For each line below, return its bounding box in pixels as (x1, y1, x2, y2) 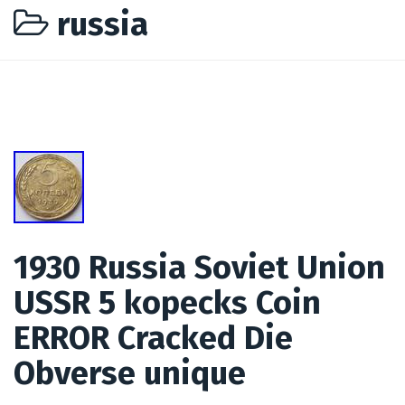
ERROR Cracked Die (14, 317, 293, 358)
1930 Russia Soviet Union (14, 247, 385, 287)
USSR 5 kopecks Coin (14, 282, 321, 323)
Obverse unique (14, 353, 246, 393)
